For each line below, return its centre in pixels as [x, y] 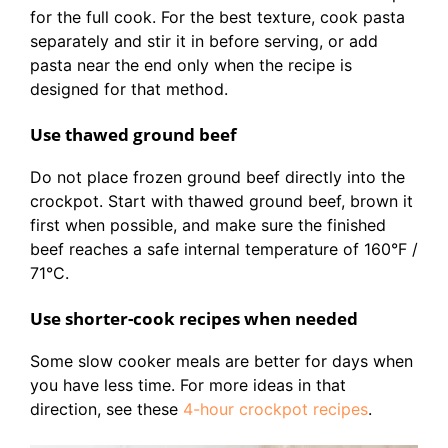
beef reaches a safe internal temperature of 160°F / [224, 249]
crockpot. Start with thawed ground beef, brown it [221, 201]
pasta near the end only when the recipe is [191, 65]
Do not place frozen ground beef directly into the [217, 177]
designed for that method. [129, 89]
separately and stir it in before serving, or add [204, 41]
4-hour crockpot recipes [275, 409]
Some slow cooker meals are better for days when [221, 361]
